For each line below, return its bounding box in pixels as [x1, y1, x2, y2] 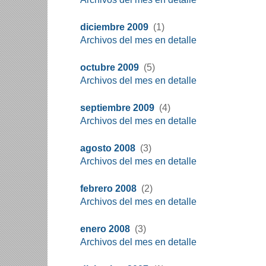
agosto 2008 [80, 143, 135, 153]
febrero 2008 [80, 183, 137, 194]
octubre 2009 [80, 62, 139, 72]
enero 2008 [80, 224, 130, 234]
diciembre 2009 [80, 22, 148, 32]
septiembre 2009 [80, 103, 154, 113]
